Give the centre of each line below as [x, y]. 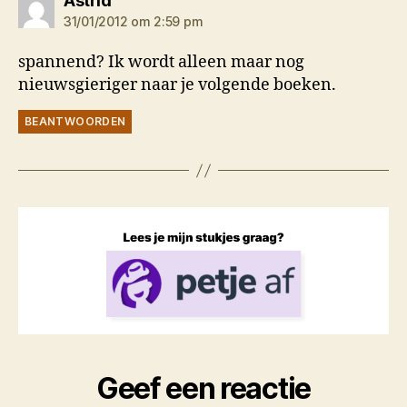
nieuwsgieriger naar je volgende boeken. [177, 85]
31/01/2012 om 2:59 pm [134, 22]
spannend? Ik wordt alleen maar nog [161, 63]
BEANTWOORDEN [75, 122]
